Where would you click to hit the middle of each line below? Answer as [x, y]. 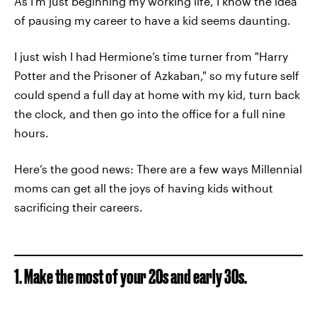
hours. [31, 133]
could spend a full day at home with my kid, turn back [157, 94]
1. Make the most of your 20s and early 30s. [131, 276]
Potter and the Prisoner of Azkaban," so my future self [157, 75]
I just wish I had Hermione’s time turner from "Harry [151, 56]
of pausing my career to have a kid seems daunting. [152, 20]
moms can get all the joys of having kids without [144, 188]
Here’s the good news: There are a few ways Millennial [158, 169]
